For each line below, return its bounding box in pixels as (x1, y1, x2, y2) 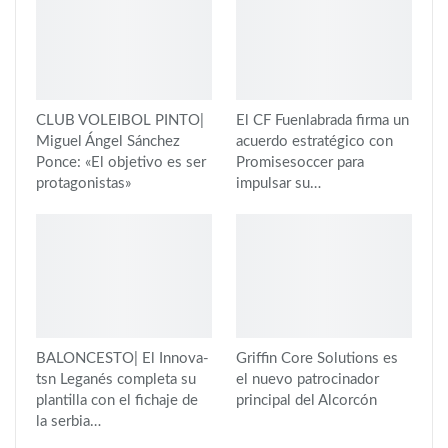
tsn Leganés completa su (36, 371, 196, 387)
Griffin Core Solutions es (236, 350, 398, 366)
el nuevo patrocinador (236, 371, 379, 387)
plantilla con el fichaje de (36, 392, 198, 408)
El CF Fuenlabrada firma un (236, 113, 409, 129)
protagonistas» (36, 176, 131, 192)
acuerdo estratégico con (236, 134, 393, 150)
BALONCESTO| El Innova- (36, 350, 209, 366)
